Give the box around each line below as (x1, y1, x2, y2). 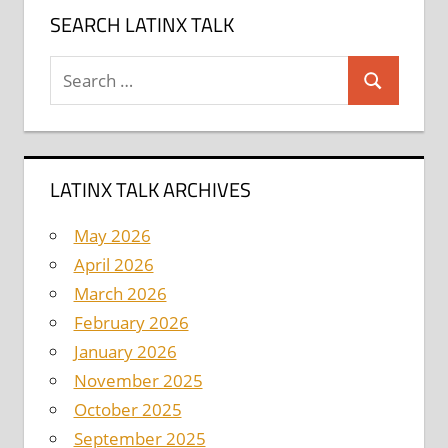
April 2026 (73, 253, 154, 277)
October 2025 (73, 398, 182, 422)
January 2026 (73, 340, 177, 364)
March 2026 (73, 282, 167, 306)
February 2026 (73, 311, 189, 335)
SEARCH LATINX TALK (49, 9, 234, 41)
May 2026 (73, 224, 151, 248)
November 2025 (73, 369, 203, 393)
